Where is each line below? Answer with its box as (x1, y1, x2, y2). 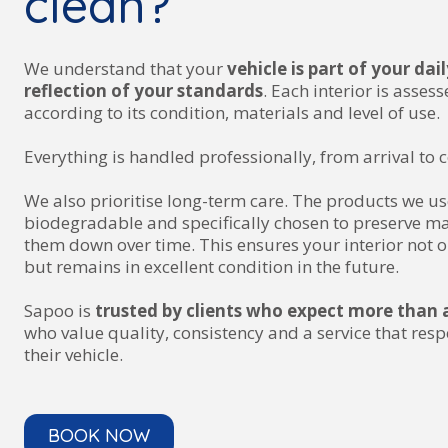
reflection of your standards (24, 79, 263, 102)
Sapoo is (24, 299, 95, 322)
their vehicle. (24, 343, 123, 366)
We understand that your (24, 57, 227, 80)
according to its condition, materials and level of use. (24, 101, 440, 124)
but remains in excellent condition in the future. (24, 255, 399, 278)
